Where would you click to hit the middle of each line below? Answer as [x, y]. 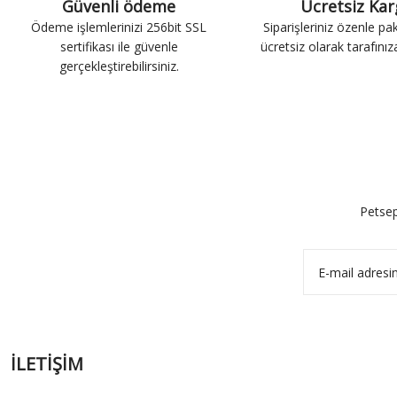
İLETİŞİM [47, 364]
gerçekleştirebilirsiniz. [119, 66]
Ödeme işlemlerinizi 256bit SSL [119, 27]
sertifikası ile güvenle [119, 47]
